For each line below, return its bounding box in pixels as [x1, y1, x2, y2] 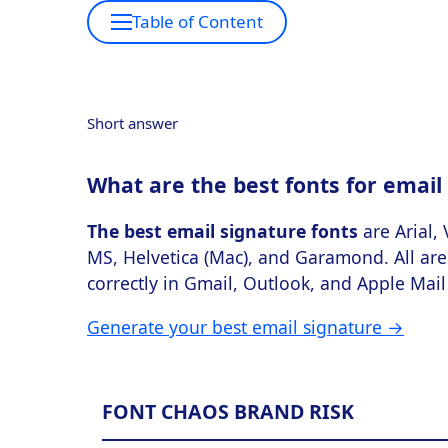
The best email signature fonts [87, 219, 358, 244]
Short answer [87, 113, 178, 134]
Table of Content [132, 10, 263, 34]
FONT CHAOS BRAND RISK [102, 398, 354, 426]
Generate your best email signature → [87, 315, 404, 340]
